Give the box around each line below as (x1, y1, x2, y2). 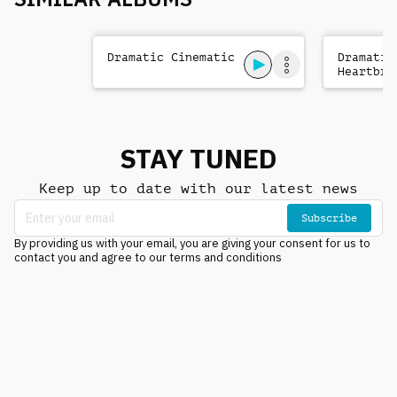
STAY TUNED (120, 141, 277, 175)
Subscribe (301, 211, 357, 224)
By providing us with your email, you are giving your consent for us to (14, 236, 370, 251)
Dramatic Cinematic (107, 51, 235, 64)
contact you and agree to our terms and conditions (14, 250, 282, 265)
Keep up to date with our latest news (39, 180, 358, 197)
